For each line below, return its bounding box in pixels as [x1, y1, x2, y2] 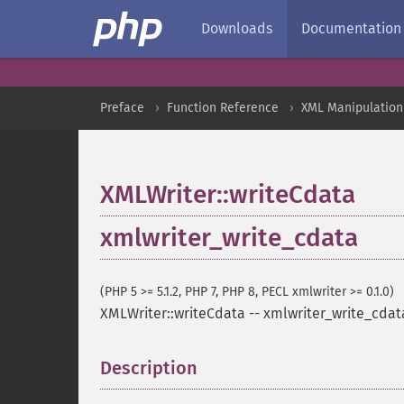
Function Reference [167, 100, 279, 115]
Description [100, 357, 197, 379]
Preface [100, 100, 144, 115]
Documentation [301, 20, 401, 37]
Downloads [201, 20, 272, 37]
